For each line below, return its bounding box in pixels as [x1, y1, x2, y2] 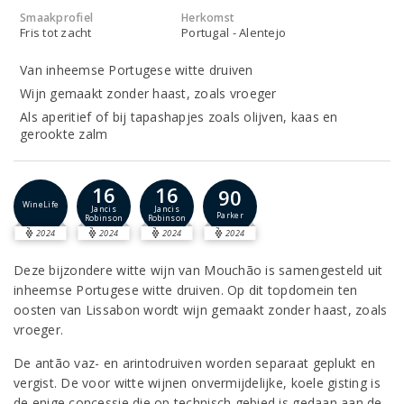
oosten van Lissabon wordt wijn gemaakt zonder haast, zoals [14, 301, 388, 318]
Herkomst [181, 10, 235, 25]
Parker [216, 210, 243, 221]
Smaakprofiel [20, 10, 94, 25]
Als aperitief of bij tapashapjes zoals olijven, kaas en [20, 108, 338, 125]
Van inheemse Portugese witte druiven [20, 61, 253, 78]
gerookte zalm [20, 125, 108, 142]
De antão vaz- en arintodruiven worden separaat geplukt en [14, 354, 376, 372]
